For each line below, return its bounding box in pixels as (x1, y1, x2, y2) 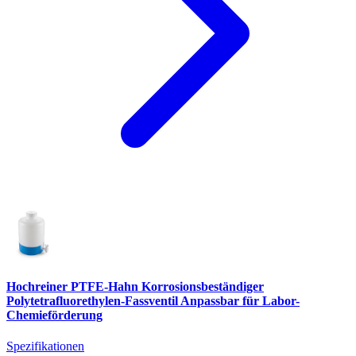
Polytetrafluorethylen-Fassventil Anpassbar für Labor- (6, 293, 300, 308)
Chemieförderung (6, 308, 103, 322)
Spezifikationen (6, 339, 84, 353)
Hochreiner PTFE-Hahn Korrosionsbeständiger (6, 279, 264, 293)
